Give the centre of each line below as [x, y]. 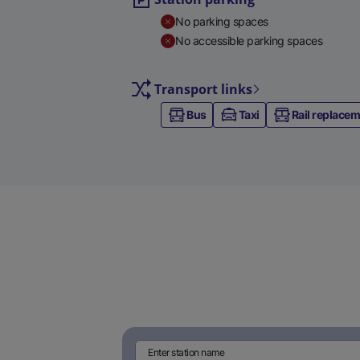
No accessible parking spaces [249, 41]
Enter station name [186, 352]
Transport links [203, 89]
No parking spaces [222, 21]
